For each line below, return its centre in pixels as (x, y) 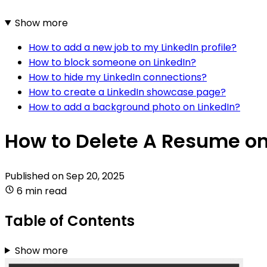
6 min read (42, 191)
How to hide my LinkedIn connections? (118, 77)
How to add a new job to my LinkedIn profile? (133, 47)
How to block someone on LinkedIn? (112, 62)
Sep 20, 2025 (95, 176)
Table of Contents (70, 221)
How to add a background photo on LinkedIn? (134, 107)
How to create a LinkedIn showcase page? (127, 92)
